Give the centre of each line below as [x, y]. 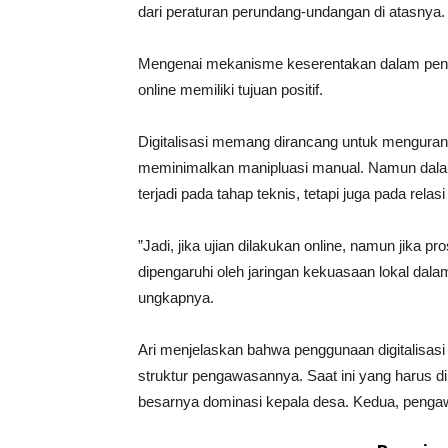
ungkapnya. [176, 297]
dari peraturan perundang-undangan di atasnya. [291, 11]
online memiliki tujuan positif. [230, 89]
